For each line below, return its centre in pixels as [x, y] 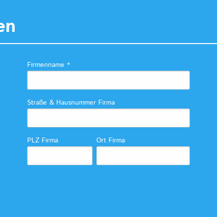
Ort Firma [111, 141]
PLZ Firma [43, 141]
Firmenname [47, 65]
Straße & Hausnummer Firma [71, 103]
